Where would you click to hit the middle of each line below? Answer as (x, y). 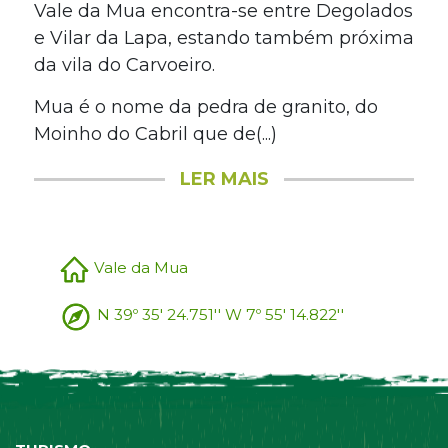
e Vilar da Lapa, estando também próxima (223, 37)
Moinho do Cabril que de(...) (155, 134)
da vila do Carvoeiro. (124, 64)
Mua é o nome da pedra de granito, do (205, 107)
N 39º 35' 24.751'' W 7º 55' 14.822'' (220, 315)
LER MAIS (224, 179)
